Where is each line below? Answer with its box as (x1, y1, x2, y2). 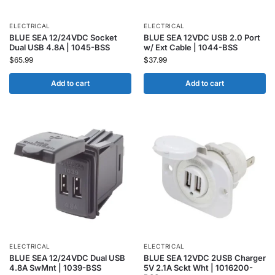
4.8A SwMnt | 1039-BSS (9, 263, 101, 273)
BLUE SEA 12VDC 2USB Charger (144, 253, 266, 263)
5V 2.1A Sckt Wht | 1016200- (144, 263, 253, 273)
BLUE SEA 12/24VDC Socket (9, 33, 117, 42)
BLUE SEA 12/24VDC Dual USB (9, 253, 125, 263)
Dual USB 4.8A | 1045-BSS (9, 42, 110, 52)
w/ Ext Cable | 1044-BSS (144, 42, 238, 52)
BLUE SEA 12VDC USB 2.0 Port (144, 33, 260, 42)
